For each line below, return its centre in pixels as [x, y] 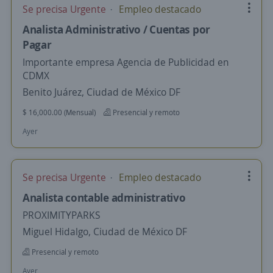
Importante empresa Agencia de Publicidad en [126, 62]
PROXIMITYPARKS [62, 215]
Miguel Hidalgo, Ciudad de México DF [105, 232]
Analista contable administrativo [104, 197]
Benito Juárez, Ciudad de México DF [101, 92]
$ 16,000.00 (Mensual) [59, 112]
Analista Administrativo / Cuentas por [116, 29]
